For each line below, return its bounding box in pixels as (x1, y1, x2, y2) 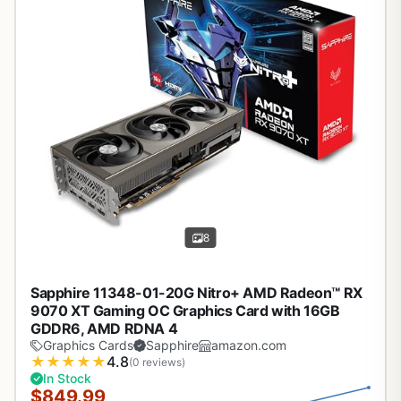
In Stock (43, 371, 91, 387)
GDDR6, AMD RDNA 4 (30, 320, 178, 338)
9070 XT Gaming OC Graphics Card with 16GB (30, 302, 340, 320)
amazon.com (211, 337, 286, 354)
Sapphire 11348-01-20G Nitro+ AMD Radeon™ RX (30, 284, 363, 303)
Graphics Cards (43, 337, 133, 354)
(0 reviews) (129, 354, 185, 369)
